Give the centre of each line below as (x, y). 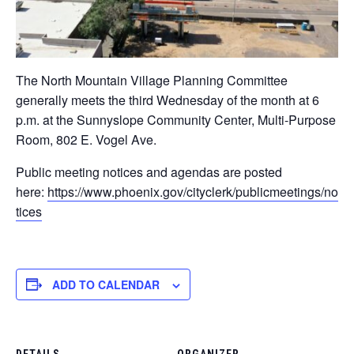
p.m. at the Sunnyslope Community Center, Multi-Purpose (176, 119)
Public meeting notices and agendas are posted (149, 171)
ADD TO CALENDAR (106, 284)
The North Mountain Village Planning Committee (152, 80)
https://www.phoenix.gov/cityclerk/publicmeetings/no (193, 191)
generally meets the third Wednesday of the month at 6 (168, 100)
